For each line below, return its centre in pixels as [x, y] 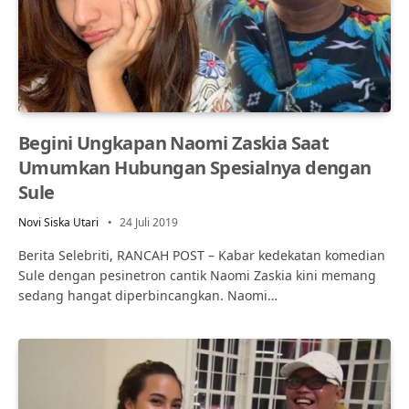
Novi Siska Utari [58, 222]
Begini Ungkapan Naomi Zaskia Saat [174, 142]
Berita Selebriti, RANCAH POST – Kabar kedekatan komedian [202, 255]
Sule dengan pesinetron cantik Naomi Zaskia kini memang [197, 275]
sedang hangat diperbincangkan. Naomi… [148, 295]
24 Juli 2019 [149, 222]
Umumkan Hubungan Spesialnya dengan [195, 167]
